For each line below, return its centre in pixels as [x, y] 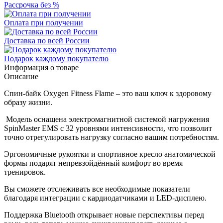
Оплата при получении [44, 22]
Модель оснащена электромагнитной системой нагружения [107, 119]
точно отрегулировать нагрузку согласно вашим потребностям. [111, 137]
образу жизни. [28, 102]
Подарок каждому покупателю [56, 58]
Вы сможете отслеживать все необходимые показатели [97, 189]
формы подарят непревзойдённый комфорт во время [93, 163]
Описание [21, 76]
